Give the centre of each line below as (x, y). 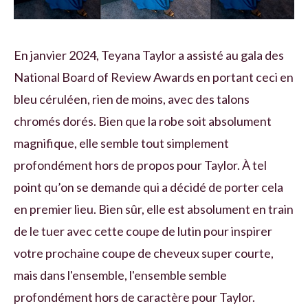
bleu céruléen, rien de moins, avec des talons (132, 99)
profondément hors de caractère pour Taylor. (134, 297)
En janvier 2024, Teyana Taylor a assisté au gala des (149, 55)
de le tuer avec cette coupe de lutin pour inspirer (143, 231)
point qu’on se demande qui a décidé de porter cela (148, 187)
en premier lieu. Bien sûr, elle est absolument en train (154, 209)
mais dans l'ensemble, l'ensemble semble (120, 275)
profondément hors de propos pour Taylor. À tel (140, 165)
